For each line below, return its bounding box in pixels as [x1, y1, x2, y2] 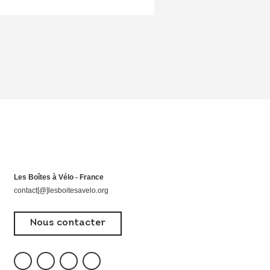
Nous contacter [30, 218, 105, 228]
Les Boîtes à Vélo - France [14, 173, 104, 181]
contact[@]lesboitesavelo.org [14, 186, 108, 195]
